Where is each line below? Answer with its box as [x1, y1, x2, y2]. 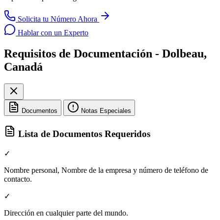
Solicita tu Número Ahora [18, 15, 97, 24]
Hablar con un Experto [16, 28, 88, 37]
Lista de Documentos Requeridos [16, 128, 150, 139]
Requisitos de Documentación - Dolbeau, [4, 47, 207, 60]
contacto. [4, 174, 32, 183]
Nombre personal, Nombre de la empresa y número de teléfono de [4, 165, 208, 174]
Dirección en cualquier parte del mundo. [4, 208, 128, 217]
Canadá [4, 60, 43, 74]
